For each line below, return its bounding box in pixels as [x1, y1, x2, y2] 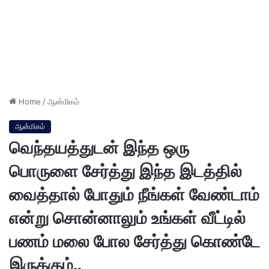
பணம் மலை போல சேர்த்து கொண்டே [9, 230, 260, 253]
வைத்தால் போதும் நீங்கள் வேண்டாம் [9, 183, 259, 207]
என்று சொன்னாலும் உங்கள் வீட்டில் [9, 207, 246, 230]
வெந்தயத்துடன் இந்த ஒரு [9, 136, 189, 160]
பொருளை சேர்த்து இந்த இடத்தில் [9, 160, 242, 183]
